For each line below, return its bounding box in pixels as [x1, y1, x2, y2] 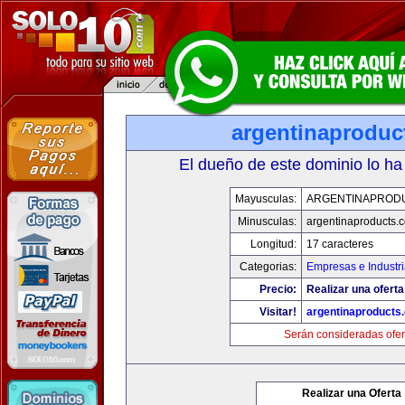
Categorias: [240, 260, 297, 273]
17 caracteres [306, 238, 373, 250]
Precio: [259, 283, 297, 296]
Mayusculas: [235, 193, 297, 205]
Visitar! [259, 306, 297, 318]
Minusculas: [238, 215, 297, 228]
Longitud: [250, 238, 297, 250]
